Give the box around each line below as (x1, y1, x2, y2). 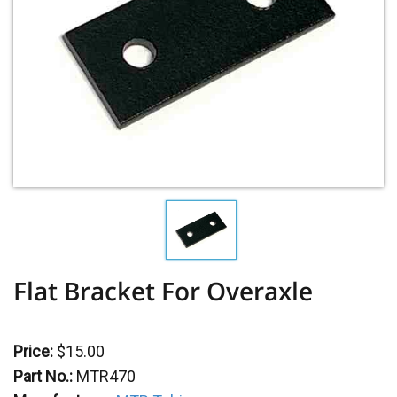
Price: (13, 342, 53, 362)
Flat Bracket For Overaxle (13, 274, 313, 308)
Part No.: (13, 367, 73, 386)
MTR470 (76, 367, 136, 386)
